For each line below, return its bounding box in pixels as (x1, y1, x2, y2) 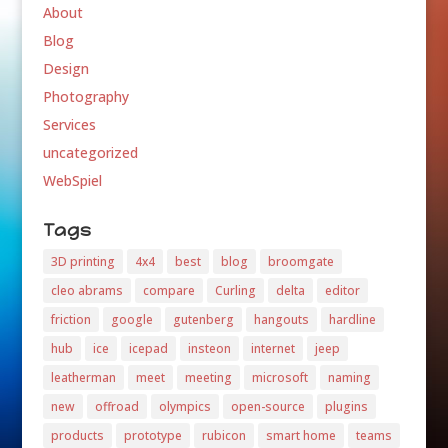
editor (324, 282, 360, 300)
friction (50, 311, 91, 329)
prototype (123, 427, 182, 445)
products (50, 427, 104, 445)
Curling (214, 282, 256, 300)
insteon (187, 340, 231, 358)
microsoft (251, 369, 308, 387)
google (110, 311, 153, 329)
